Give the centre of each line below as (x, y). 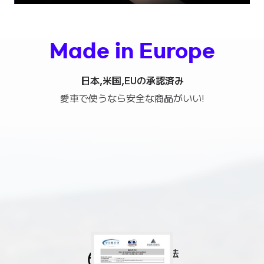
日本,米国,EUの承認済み (132, 80)
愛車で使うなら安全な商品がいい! (132, 98)
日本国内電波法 (146, 253)
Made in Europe (132, 50)
